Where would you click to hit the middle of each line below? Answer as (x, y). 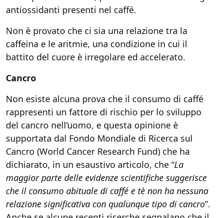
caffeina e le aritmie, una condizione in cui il (97, 44)
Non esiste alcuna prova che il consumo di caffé (105, 99)
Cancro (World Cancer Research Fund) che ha (98, 151)
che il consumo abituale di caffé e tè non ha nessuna (107, 191)
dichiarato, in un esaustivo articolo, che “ (90, 164)
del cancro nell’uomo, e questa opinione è (92, 125)
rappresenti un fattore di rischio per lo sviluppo (104, 112)
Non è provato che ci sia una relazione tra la (97, 31)
